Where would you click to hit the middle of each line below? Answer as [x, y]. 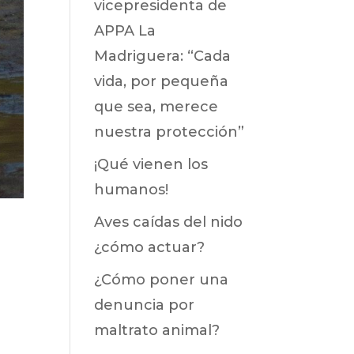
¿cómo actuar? [150, 247]
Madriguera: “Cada [163, 56]
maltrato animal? [157, 330]
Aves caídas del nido [169, 222]
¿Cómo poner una [162, 280]
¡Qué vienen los [151, 164]
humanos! [132, 190]
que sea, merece [156, 107]
